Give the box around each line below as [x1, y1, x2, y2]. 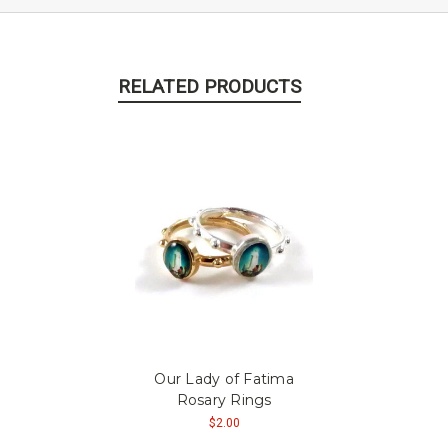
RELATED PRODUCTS [117, 74, 301, 98]
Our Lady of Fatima [154, 369, 294, 388]
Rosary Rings [176, 390, 272, 409]
